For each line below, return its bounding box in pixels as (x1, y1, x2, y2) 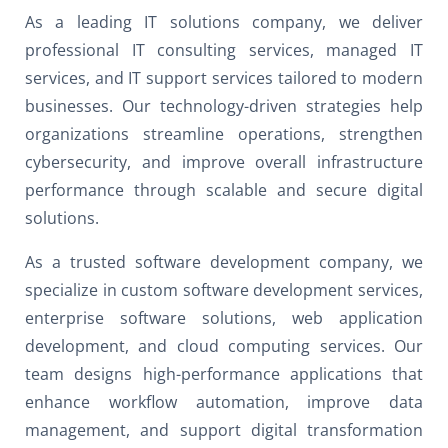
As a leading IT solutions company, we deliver (25, 10, 423, 33)
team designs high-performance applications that (25, 362, 423, 385)
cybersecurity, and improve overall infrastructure (25, 150, 423, 173)
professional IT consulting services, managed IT (25, 38, 423, 61)
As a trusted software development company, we (25, 250, 423, 273)
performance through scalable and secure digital (25, 178, 423, 201)
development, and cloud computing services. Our (25, 334, 423, 357)
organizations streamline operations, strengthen (25, 122, 423, 145)
